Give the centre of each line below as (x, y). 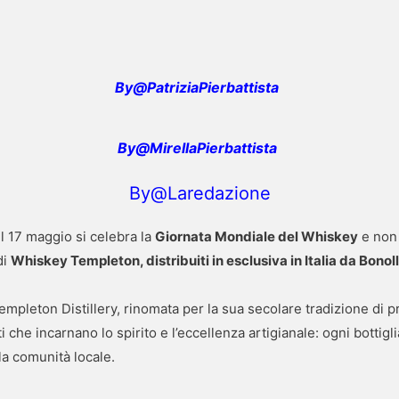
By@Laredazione (199, 193)
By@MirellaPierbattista (197, 147)
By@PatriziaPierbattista (197, 87)
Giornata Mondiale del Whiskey (257, 236)
